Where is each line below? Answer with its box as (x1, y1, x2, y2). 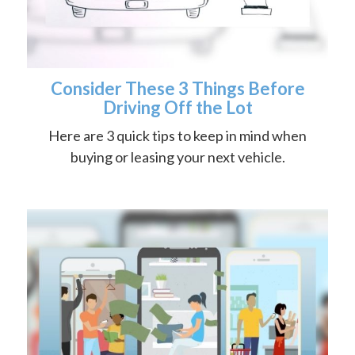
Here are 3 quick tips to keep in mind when (48, 127, 307, 145)
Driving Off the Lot (102, 97, 253, 119)
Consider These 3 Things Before (50, 78, 305, 100)
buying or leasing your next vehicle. (70, 148, 285, 166)
